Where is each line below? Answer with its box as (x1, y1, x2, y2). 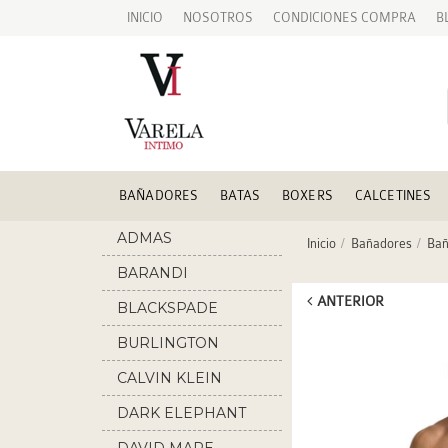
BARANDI (117, 264, 188, 282)
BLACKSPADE (117, 299, 218, 317)
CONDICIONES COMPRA (273, 10, 416, 25)
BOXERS (281, 188, 333, 203)
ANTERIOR (317, 293, 384, 309)
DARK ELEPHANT (117, 404, 246, 422)
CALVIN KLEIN (117, 369, 222, 387)
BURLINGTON (117, 334, 219, 352)
